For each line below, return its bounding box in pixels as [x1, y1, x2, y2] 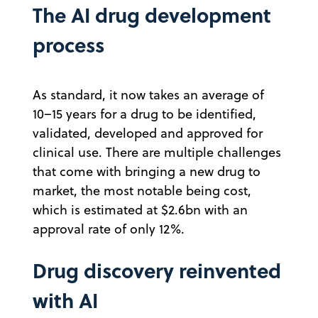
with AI [33, 285, 98, 314]
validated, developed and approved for [33, 124, 263, 142]
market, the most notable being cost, [33, 181, 251, 199]
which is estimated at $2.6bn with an [33, 200, 248, 219]
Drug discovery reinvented [33, 255, 281, 285]
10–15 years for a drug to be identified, [33, 104, 256, 123]
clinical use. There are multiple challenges [33, 143, 281, 161]
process [33, 29, 104, 59]
